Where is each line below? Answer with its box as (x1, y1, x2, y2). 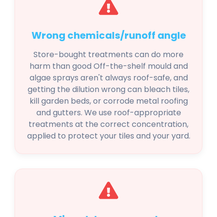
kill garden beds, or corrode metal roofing (29, 95, 188, 107)
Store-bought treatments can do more (33, 49, 184, 61)
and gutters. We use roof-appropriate (36, 107, 181, 119)
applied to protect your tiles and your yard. (27, 130, 190, 142)
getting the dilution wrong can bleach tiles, (28, 84, 189, 95)
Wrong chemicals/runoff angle (31, 29, 186, 43)
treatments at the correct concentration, (29, 119, 188, 130)
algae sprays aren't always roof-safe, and (29, 72, 188, 84)
